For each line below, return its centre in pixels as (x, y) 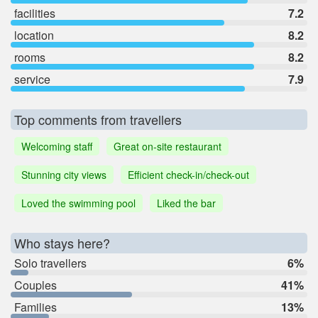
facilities (35, 13)
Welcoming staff (57, 147)
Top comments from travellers (98, 120)
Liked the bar (186, 203)
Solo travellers (50, 263)
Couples (35, 285)
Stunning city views (64, 175)
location (34, 35)
